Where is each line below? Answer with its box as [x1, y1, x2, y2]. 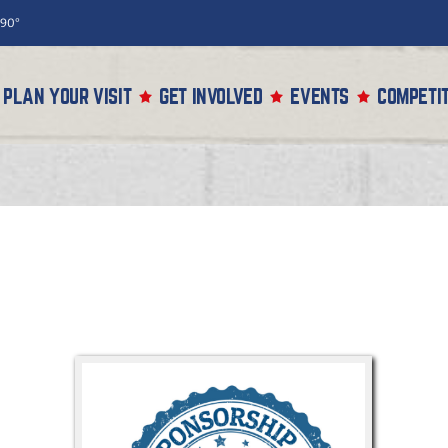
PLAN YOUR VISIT [3, 86, 132, 107]
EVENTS [290, 86, 349, 107]
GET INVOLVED [159, 86, 263, 107]
